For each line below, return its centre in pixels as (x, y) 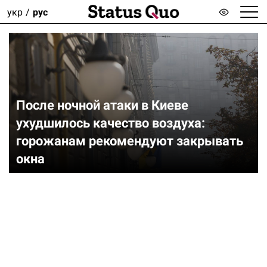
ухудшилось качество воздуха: (111, 123)
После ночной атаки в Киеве (102, 105)
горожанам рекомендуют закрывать (130, 141)
